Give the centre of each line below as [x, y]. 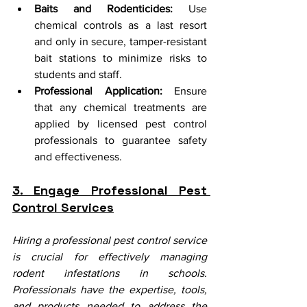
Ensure [184, 90]
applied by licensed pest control [121, 123]
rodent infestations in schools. [110, 273]
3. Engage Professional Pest [110, 190]
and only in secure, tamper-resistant [121, 41]
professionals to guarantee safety [121, 140]
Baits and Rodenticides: [103, 8]
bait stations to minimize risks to [121, 58]
